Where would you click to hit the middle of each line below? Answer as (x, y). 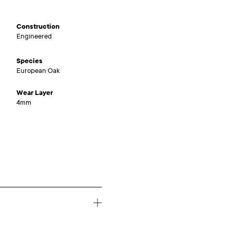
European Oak (38, 71)
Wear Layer (35, 93)
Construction (38, 27)
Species (30, 61)
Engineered (34, 36)
